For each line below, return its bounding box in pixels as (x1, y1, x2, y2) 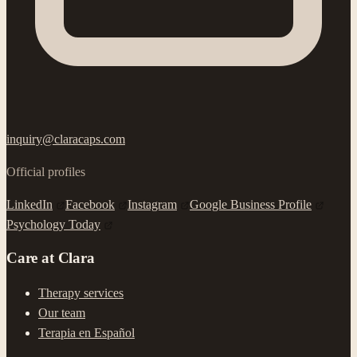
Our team (38, 305, 85, 320)
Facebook (65, 197, 115, 211)
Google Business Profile (190, 197, 312, 211)
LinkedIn (6, 197, 53, 211)
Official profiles (6, 164, 85, 178)
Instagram (127, 197, 177, 211)
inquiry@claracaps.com (6, 131, 125, 146)
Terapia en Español (38, 325, 135, 339)
